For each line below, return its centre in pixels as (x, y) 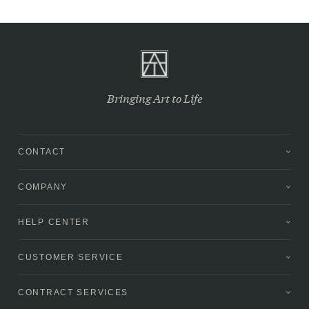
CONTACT (42, 151)
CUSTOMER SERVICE (71, 257)
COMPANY (43, 187)
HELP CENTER (54, 222)
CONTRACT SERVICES (73, 292)
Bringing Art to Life (154, 97)
